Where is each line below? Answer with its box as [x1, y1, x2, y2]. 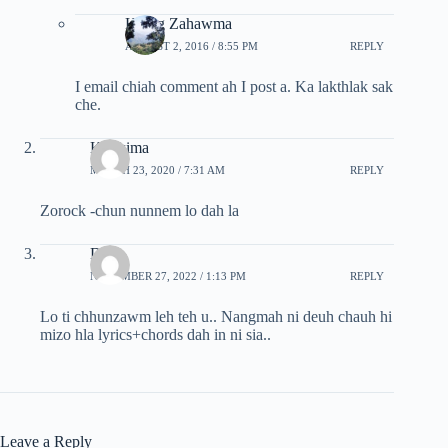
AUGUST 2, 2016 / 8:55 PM [125, 39, 258, 52]
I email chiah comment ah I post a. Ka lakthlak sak [75, 78, 393, 95]
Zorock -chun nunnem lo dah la [40, 202, 239, 219]
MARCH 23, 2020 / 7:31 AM [90, 163, 225, 176]
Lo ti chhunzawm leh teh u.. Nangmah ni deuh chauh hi [40, 308, 392, 325]
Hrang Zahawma [125, 15, 232, 32]
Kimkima [90, 139, 149, 156]
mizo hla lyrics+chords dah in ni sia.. [40, 326, 271, 343]
